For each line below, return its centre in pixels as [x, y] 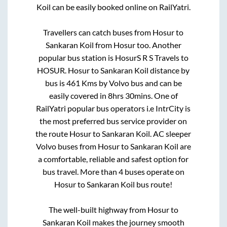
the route [53, 133]
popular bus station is [77, 57]
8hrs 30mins [129, 95]
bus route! [154, 184]
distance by [169, 70]
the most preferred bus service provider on [113, 121]
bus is [55, 83]
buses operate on [154, 171]
